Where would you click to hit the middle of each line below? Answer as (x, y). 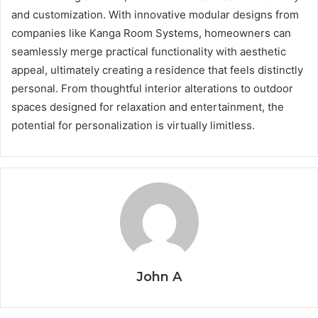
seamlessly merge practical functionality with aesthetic (149, 51)
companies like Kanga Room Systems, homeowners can (151, 33)
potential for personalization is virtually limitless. (133, 125)
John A (159, 276)
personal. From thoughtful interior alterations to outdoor (152, 88)
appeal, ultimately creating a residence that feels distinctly (157, 70)
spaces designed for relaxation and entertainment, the (148, 106)
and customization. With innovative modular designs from (155, 14)
